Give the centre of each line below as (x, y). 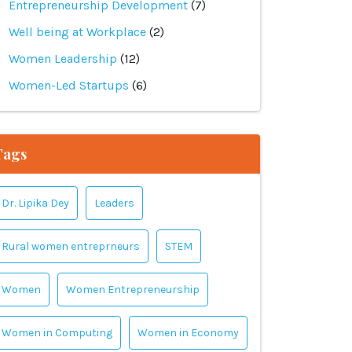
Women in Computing (57, 333)
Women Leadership (63, 59)
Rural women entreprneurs (71, 246)
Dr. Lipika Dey (35, 203)
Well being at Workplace (77, 32)
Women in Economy (188, 333)
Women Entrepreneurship (133, 290)
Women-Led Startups (69, 85)
